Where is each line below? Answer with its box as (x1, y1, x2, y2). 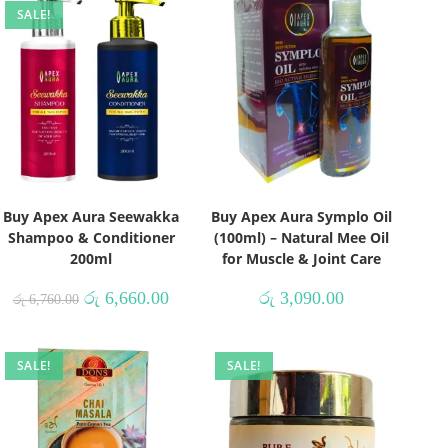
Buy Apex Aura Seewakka (3, 206, 179, 226)
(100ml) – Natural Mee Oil (213, 227, 389, 247)
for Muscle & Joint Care (221, 248, 381, 268)
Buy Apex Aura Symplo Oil (210, 206, 392, 226)
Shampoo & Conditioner (7, 227, 175, 247)
